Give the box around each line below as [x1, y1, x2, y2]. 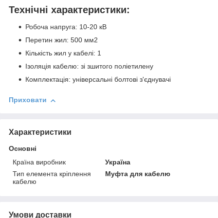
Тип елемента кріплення [13, 169, 91, 178]
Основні [9, 144, 36, 152]
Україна [105, 158, 131, 166]
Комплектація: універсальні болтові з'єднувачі [25, 75, 171, 84]
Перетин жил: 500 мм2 [25, 36, 98, 44]
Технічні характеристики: [9, 4, 130, 15]
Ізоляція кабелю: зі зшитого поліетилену [25, 62, 153, 71]
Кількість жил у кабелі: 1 [25, 49, 101, 57]
